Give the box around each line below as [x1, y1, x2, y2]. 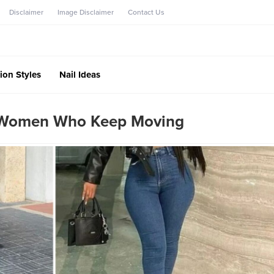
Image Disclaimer [57, 8, 114, 17]
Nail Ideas [59, 68, 100, 80]
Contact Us [128, 8, 165, 17]
